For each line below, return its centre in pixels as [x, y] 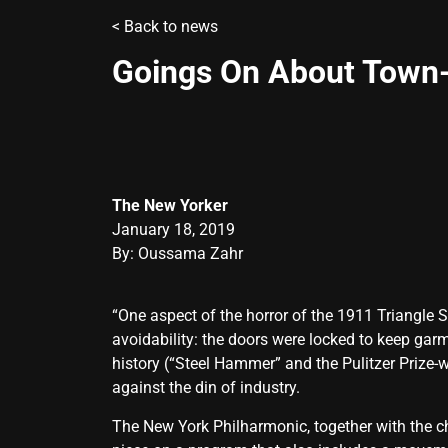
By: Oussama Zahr [177, 253]
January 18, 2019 [173, 229]
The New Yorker [170, 205]
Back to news [171, 26]
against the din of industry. [206, 388]
